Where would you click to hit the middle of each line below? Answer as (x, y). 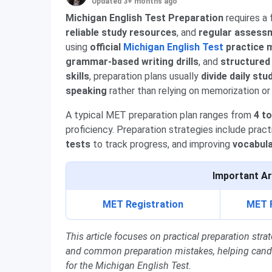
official (107, 47)
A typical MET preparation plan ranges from (160, 115)
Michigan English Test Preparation (146, 18)
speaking (86, 91)
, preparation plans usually (145, 76)
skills (77, 76)
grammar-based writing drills (132, 62)
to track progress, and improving (161, 144)
